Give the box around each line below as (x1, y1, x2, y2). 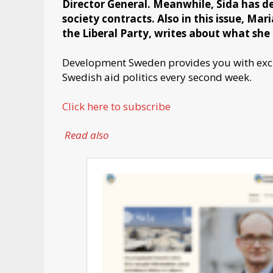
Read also (65, 128, 110, 143)
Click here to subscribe (62, 99, 171, 113)
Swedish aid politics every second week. (62, 69, 252, 84)
